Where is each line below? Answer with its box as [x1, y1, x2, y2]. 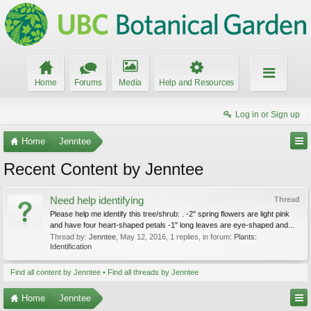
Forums [74, 78, 102, 87]
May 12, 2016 [120, 233, 166, 241]
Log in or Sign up [235, 110, 300, 119]
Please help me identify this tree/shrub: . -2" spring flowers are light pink [50, 210, 289, 218]
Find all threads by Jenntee [108, 268, 199, 276]
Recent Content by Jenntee [3, 160, 203, 178]
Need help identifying [50, 195, 144, 206]
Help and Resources [158, 78, 235, 87]
